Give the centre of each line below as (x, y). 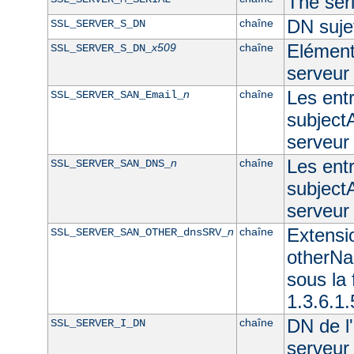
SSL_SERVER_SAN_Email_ (117, 94)
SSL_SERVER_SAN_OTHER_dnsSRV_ (139, 232)
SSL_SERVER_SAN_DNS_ (110, 163)
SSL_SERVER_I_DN (98, 323)
